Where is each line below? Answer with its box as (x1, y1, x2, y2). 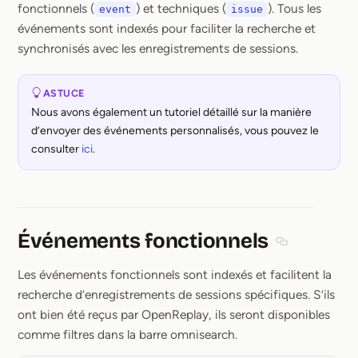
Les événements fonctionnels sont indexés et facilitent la (18, 267, 332, 283)
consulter (31, 142, 82, 157)
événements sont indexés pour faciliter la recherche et (18, 21, 316, 36)
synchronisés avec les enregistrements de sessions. (18, 41, 298, 56)
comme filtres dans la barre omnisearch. (18, 327, 237, 343)
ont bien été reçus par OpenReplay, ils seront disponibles (18, 307, 330, 323)
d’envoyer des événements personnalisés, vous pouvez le (31, 124, 319, 138)
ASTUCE (43, 86, 85, 99)
